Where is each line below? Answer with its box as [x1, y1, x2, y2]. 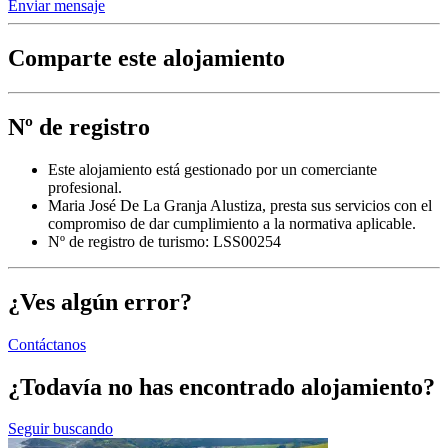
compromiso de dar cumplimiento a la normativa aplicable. [48, 214, 416, 232]
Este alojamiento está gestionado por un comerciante [48, 160, 377, 178]
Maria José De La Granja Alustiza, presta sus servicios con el [48, 196, 432, 214]
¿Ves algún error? [8, 288, 192, 315]
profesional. [48, 178, 122, 196]
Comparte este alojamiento [8, 45, 285, 72]
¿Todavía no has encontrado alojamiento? [8, 373, 435, 400]
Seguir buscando [8, 420, 113, 438]
